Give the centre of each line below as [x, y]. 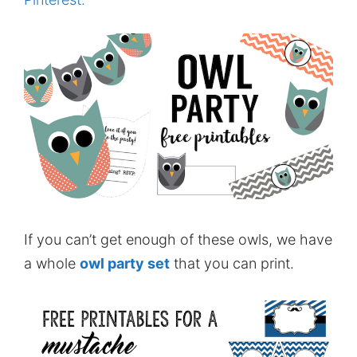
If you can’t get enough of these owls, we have [178, 240]
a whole [52, 264]
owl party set [125, 264]
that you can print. [232, 264]
